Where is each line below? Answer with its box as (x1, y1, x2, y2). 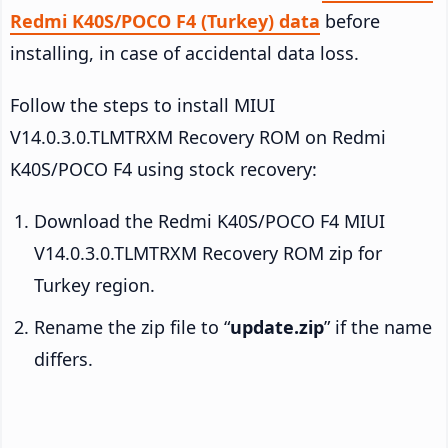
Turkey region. (34, 273, 155, 298)
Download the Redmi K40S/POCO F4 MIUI (34, 209, 385, 234)
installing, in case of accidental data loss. (10, 41, 359, 66)
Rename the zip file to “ (34, 315, 230, 340)
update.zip (230, 315, 324, 340)
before (320, 9, 380, 34)
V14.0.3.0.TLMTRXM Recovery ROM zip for (34, 241, 382, 266)
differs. (34, 347, 93, 372)
